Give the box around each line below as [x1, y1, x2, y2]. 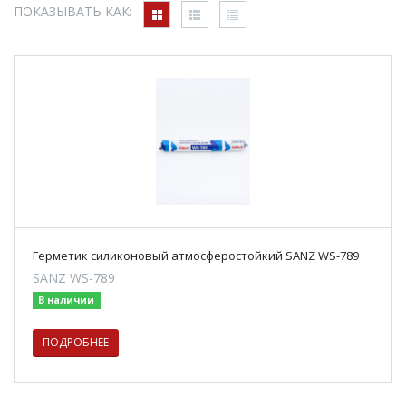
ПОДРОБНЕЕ [43, 333, 109, 350]
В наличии [38, 294, 95, 306]
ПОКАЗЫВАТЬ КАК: [14, 3, 132, 21]
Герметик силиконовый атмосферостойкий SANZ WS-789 [33, 247, 359, 264]
